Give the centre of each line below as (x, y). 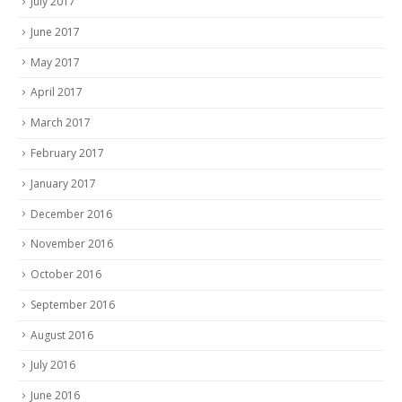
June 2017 (55, 31)
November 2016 (72, 244)
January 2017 (63, 183)
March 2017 (61, 123)
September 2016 (73, 304)
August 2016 (62, 335)
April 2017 (57, 92)
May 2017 (55, 62)
